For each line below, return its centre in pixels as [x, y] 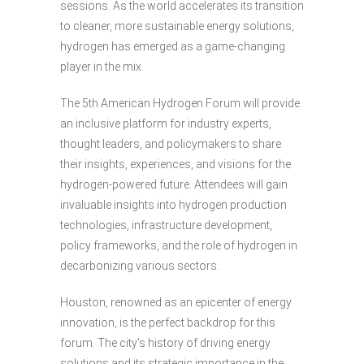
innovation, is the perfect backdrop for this [168, 323]
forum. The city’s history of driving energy [165, 343]
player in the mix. [102, 67]
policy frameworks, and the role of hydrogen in [179, 246]
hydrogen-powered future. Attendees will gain [174, 185]
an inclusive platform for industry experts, [166, 124]
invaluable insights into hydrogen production [173, 205]
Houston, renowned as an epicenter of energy [176, 303]
